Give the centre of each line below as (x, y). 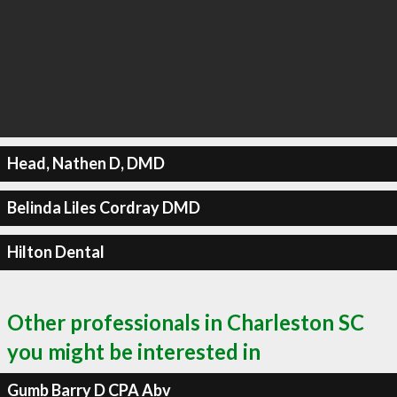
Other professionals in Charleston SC (186, 322)
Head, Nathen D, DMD (86, 163)
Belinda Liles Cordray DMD (103, 207)
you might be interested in (134, 351)
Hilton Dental (55, 252)
